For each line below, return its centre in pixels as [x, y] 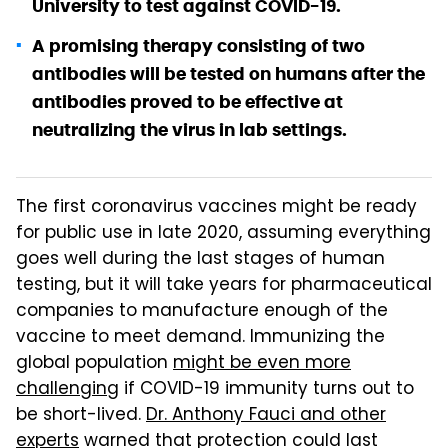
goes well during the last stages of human [200, 259]
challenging [67, 389]
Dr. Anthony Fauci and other [266, 415]
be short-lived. [81, 415]
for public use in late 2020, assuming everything [223, 233]
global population [94, 363]
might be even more [262, 363]
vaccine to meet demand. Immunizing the [200, 337]
